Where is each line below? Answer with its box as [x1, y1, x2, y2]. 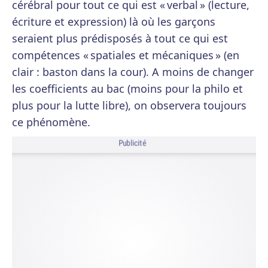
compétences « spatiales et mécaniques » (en [12, 48, 239, 62]
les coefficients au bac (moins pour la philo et [12, 81, 243, 96]
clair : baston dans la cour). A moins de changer [12, 65, 254, 79]
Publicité [118, 138, 147, 149]
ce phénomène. [12, 115, 90, 129]
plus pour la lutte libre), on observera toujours [12, 98, 246, 112]
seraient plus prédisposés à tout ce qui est [12, 31, 228, 45]
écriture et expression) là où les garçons [12, 14, 215, 29]
